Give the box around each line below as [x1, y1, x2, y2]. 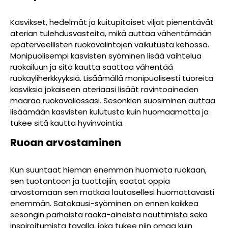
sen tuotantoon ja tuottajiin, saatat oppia [10, 175, 170, 186]
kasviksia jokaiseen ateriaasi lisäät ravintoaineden [10, 83, 198, 95]
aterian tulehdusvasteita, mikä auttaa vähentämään [10, 27, 212, 39]
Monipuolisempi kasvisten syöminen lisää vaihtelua [10, 50, 202, 61]
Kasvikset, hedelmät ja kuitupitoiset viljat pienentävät [10, 16, 214, 27]
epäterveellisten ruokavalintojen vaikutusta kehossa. [10, 39, 209, 50]
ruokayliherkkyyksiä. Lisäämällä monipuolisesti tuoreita [10, 72, 213, 83]
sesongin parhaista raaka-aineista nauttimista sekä [10, 209, 208, 220]
